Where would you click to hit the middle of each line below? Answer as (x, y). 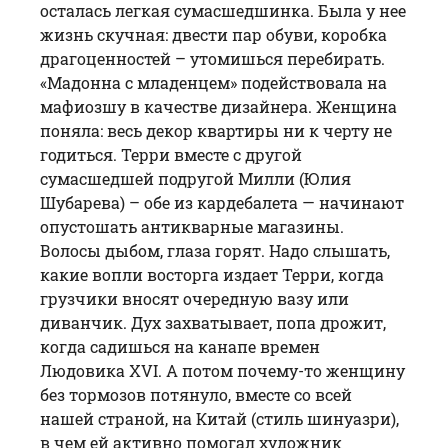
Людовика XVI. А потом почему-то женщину (222, 370)
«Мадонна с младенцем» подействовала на (213, 82)
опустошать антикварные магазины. (192, 226)
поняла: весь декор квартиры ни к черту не (216, 130)
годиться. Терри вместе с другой (171, 154)
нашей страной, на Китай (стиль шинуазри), (219, 418)
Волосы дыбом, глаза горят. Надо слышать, (215, 250)
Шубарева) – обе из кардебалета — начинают (222, 202)
